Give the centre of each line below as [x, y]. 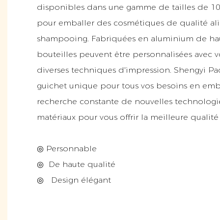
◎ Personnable [68, 148]
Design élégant [80, 180]
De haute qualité [81, 164]
